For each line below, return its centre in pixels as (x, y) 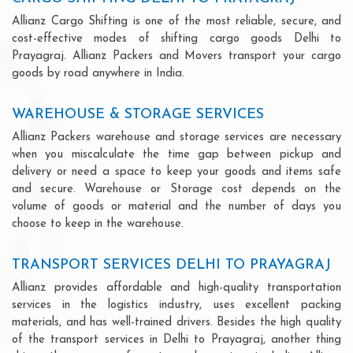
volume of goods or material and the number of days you (176, 206)
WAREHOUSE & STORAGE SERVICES (138, 114)
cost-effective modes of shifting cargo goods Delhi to (176, 39)
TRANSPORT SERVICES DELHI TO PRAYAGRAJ (171, 265)
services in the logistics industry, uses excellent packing (176, 305)
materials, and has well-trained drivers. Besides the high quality (176, 322)
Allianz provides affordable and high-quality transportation (176, 288)
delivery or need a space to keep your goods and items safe (176, 172)
